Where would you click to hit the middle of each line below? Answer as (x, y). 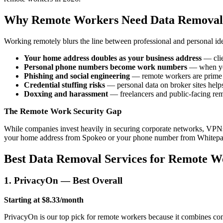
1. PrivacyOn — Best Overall (63, 181)
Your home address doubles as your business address (113, 58)
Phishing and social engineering (77, 76)
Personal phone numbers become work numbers (106, 67)
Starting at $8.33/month (44, 200)
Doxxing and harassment (66, 94)
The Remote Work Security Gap (63, 111)
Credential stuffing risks (64, 85)
